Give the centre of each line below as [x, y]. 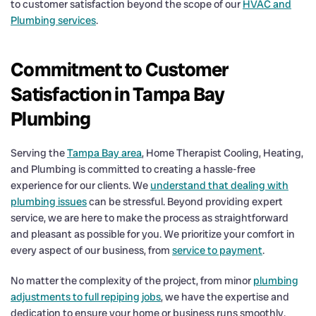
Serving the [39, 153]
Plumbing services [53, 20]
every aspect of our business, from [91, 250]
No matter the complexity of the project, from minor [132, 280]
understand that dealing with [219, 185]
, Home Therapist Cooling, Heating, [223, 153]
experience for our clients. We [80, 185]
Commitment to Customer [120, 69]
